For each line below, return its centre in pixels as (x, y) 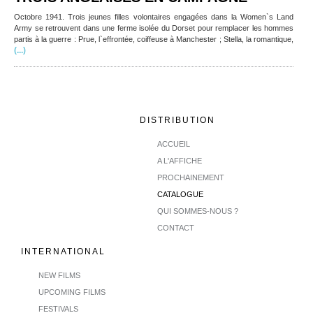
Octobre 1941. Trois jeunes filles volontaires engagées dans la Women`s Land (154, 17)
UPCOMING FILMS (72, 292)
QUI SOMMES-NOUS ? (198, 211)
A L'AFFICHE (180, 161)
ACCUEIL (174, 144)
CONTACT (176, 228)
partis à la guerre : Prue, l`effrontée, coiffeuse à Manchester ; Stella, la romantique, (154, 39)
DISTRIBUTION (177, 120)
